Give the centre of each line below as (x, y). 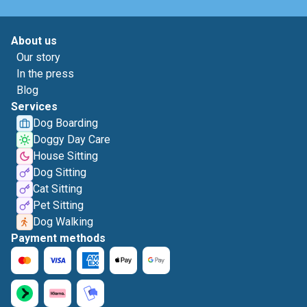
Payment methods (58, 238)
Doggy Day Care (72, 139)
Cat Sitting (58, 189)
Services (34, 107)
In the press (45, 74)
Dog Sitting (60, 172)
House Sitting (65, 156)
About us (34, 41)
